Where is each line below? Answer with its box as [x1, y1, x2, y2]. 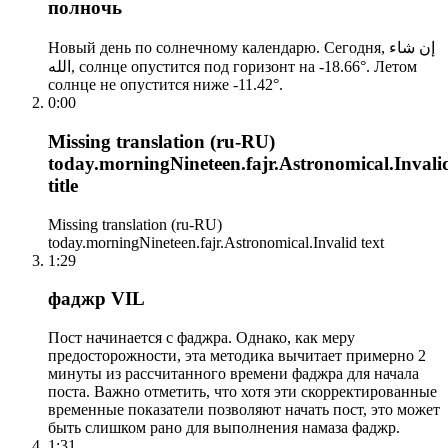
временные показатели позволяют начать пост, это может [48, 401, 440, 418]
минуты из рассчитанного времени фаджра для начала [48, 365, 419, 382]
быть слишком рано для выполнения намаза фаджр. [48, 419, 400, 436]
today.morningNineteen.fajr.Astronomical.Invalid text [48, 233, 384, 251]
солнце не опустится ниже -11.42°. [48, 76, 283, 94]
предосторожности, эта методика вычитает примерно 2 [48, 347, 426, 364]
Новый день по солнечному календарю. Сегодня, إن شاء [48, 39, 389, 57]
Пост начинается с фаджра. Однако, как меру [48, 329, 355, 346]
